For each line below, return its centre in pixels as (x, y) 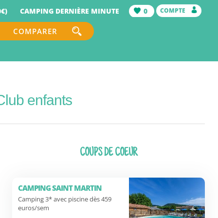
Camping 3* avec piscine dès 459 (65, 199)
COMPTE (173, 10)
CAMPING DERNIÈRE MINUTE (69, 11)
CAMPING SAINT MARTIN (60, 188)
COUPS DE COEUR (109, 153)
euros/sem (34, 208)
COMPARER (35, 31)
